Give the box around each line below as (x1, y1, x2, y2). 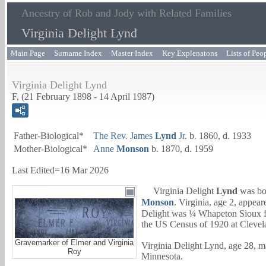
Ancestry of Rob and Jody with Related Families (21, 7, 232, 19)
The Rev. (93, 131, 128, 141)
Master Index (111, 49, 153, 58)
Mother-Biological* (14, 144, 87, 154)
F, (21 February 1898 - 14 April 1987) (12, 91, 154, 102)
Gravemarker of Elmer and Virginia (15, 238, 134, 247)
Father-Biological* (14, 131, 84, 141)
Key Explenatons (162, 49, 217, 58)
